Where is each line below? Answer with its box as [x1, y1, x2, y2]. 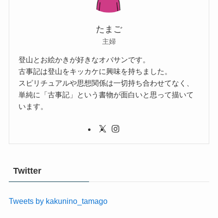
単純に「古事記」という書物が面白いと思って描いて [18, 90, 194, 99]
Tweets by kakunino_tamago [8, 197, 108, 206]
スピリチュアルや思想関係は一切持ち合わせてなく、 [18, 78, 194, 87]
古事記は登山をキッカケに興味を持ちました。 [18, 67, 172, 75]
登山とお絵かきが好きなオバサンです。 [18, 55, 150, 64]
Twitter [13, 166, 41, 176]
